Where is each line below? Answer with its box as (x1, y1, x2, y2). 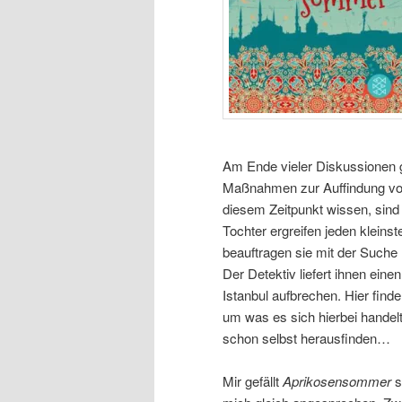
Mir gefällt (223, 371, 283, 391)
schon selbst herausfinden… (223, 328, 390, 347)
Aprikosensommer (283, 371, 395, 391)
